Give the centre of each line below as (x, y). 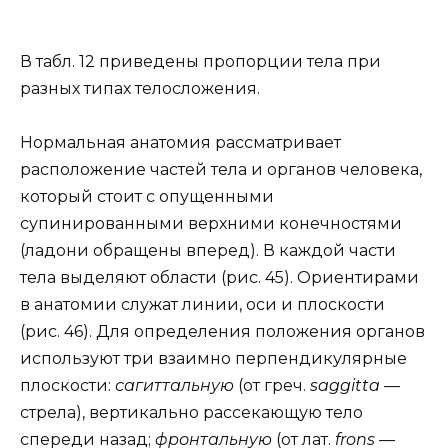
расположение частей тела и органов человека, (221, 169)
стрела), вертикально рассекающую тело (191, 412)
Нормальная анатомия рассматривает (180, 142)
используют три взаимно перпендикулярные (213, 358)
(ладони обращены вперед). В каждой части (208, 250)
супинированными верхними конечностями (211, 223)
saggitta (347, 385)
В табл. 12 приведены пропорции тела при (200, 61)
